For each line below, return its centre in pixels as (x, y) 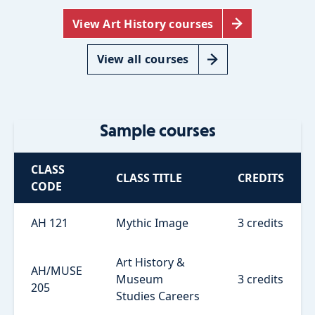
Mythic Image (152, 223)
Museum (140, 279)
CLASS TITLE (149, 178)
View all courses (143, 59)
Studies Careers (158, 296)
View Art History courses (143, 24)
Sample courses (157, 130)
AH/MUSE (57, 270)
